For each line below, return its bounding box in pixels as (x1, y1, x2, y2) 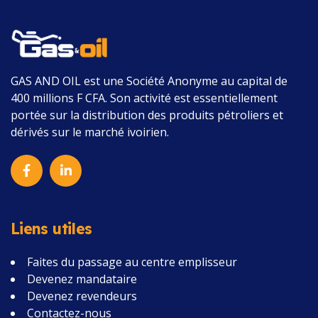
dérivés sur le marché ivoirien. (11, 124, 169, 141)
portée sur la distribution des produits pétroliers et (11, 107, 283, 124)
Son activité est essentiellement (110, 90, 278, 106)
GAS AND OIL (11, 73, 81, 89)
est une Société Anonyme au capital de (81, 73, 287, 89)
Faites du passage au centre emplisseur (27, 254, 237, 270)
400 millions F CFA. (11, 90, 110, 106)
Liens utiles (11, 219, 92, 238)
